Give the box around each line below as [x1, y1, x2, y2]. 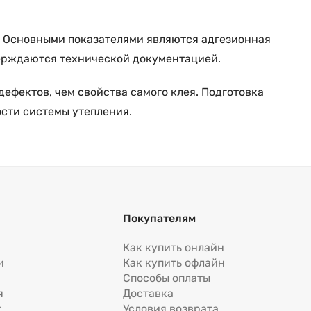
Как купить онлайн [123, 241, 225, 255]
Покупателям [123, 212, 196, 226]
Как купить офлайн [123, 256, 226, 270]
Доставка [123, 287, 174, 301]
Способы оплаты [123, 271, 211, 285]
